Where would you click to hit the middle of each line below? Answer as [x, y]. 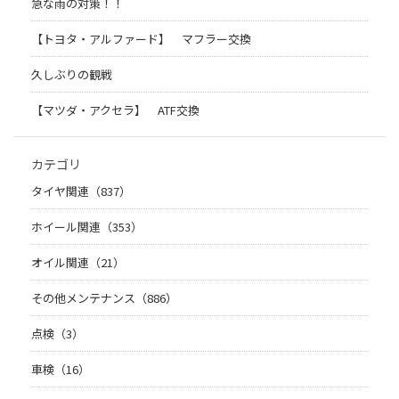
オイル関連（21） [78, 263]
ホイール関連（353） [87, 227]
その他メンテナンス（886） [104, 298]
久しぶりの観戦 [72, 75]
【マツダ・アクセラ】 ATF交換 [115, 110]
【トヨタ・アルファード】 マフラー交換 [141, 39]
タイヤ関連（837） [81, 191]
